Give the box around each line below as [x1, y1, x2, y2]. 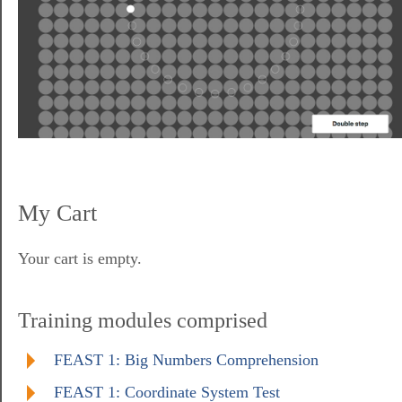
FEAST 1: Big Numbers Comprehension [54, 350, 319, 369]
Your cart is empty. [18, 249, 142, 267]
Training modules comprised [18, 308, 267, 332]
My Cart [18, 199, 97, 226]
